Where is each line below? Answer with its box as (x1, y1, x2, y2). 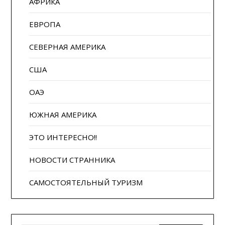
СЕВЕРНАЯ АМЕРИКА (29, 41, 106, 52)
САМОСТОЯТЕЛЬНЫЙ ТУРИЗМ (29, 177, 143, 187)
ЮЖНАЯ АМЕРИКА (29, 109, 97, 120)
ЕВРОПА (29, 19, 61, 29)
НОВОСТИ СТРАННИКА (29, 154, 116, 165)
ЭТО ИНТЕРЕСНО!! (29, 132, 97, 142)
